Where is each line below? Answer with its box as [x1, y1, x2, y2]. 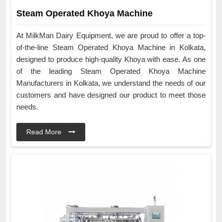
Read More [26, 128, 63, 136]
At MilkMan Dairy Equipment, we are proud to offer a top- [16, 31, 206, 40]
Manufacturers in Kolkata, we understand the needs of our [16, 79, 206, 88]
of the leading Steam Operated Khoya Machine [16, 67, 206, 76]
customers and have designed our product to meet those [16, 91, 206, 100]
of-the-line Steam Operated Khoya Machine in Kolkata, [16, 43, 206, 52]
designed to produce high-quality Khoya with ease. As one [16, 55, 206, 64]
